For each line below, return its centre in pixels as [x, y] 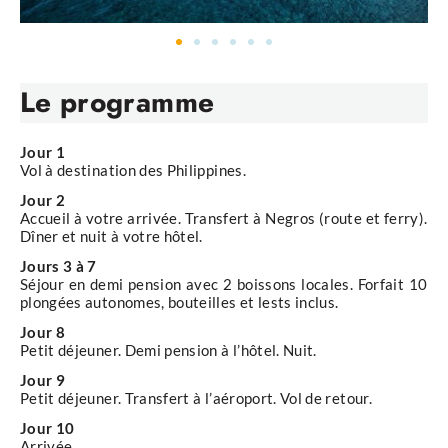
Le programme [117, 102]
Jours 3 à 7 [58, 265]
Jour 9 [43, 379]
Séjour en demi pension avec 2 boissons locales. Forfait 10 [224, 283]
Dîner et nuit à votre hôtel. [111, 235]
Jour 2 [43, 199]
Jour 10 [47, 427]
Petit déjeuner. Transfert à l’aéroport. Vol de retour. [196, 397]
